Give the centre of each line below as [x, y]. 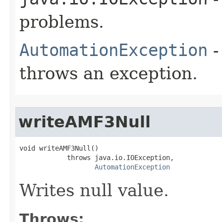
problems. [62, 22]
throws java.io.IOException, [97, 157]
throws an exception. [109, 73]
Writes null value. [94, 190]
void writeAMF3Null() [59, 148]
